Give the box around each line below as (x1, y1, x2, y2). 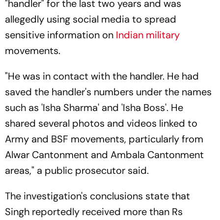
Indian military (116, 28, 180, 42)
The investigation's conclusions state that (5, 190, 190, 203)
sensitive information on (5, 28, 116, 42)
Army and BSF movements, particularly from (5, 133, 203, 146)
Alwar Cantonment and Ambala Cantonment (5, 148, 204, 162)
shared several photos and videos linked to (5, 117, 197, 130)
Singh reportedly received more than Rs (5, 205, 183, 219)
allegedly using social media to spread (5, 13, 176, 26)
